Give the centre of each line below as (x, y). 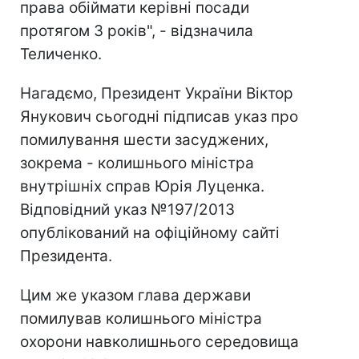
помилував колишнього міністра (141, 319)
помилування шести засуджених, (144, 140)
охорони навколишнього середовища (159, 342)
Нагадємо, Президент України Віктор (157, 93)
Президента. (66, 256)
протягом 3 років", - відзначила (137, 31)
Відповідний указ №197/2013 (127, 210)
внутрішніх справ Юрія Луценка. (142, 186)
